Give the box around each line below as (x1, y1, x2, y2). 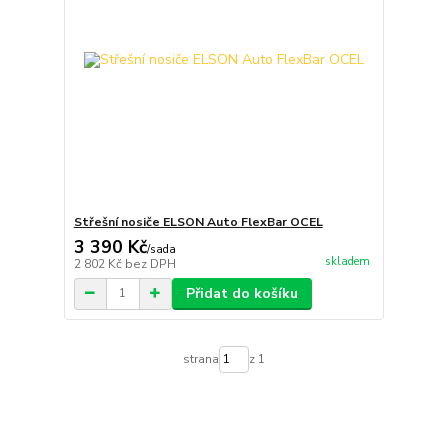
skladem (324, 254, 370, 270)
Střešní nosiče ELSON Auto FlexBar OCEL (73, 213, 323, 230)
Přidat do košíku (185, 283, 298, 303)
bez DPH (124, 255, 176, 272)
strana (182, 351, 219, 368)
